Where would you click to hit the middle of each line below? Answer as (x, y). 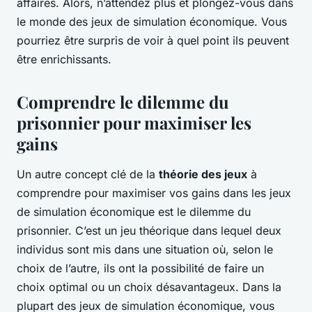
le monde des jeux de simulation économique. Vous (152, 22)
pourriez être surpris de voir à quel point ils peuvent (153, 41)
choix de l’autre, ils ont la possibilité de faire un (140, 268)
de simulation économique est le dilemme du (134, 212)
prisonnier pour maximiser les (134, 123)
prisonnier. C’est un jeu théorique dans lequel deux (149, 231)
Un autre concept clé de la (88, 174)
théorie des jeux (203, 174)
